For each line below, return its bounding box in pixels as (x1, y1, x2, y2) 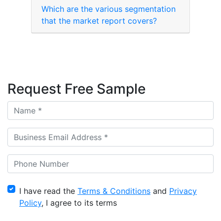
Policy (19, 198, 41, 208)
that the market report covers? (41, 16, 157, 26)
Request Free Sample (7, 80, 146, 98)
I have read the (19, 186, 77, 196)
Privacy (169, 186, 197, 196)
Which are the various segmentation (41, 4, 176, 14)
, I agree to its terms (41, 198, 117, 208)
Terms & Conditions (77, 186, 150, 196)
